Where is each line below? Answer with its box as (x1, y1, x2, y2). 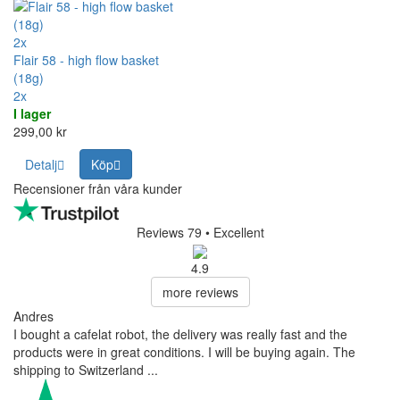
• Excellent (204, 223, 264, 242)
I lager (13, 104, 51, 123)
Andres (13, 307, 54, 326)
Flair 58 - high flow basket (13, 51, 159, 70)
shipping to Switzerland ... (13, 361, 158, 379)
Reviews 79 (136, 223, 202, 242)
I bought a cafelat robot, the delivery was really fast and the (13, 325, 347, 344)
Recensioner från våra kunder (13, 179, 182, 198)
